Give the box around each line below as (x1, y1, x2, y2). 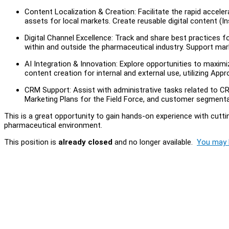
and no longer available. (112, 137, 197, 147)
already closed (58, 137, 112, 147)
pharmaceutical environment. (4, 120, 102, 130)
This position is (4, 137, 58, 147)
